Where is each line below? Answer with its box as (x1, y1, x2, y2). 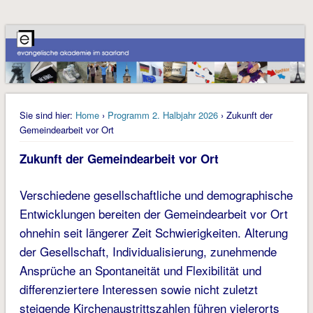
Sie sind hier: (19, 108, 73, 122)
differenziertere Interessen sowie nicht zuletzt (19, 280, 258, 298)
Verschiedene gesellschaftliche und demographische (19, 186, 293, 204)
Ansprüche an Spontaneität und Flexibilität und (19, 261, 261, 279)
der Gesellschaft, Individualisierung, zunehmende (19, 242, 277, 261)
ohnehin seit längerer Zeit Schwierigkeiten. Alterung (19, 224, 288, 242)
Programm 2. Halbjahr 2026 (107, 108, 218, 122)
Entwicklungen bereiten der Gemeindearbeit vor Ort (19, 205, 288, 223)
